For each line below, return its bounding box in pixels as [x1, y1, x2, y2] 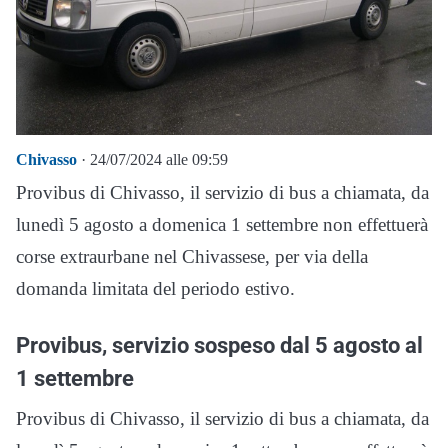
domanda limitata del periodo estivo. [16, 278, 295, 299]
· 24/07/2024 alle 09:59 [77, 151, 228, 168]
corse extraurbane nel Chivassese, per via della [16, 246, 368, 267]
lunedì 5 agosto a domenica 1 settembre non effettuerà [16, 214, 428, 235]
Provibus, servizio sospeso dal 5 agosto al [16, 332, 423, 358]
